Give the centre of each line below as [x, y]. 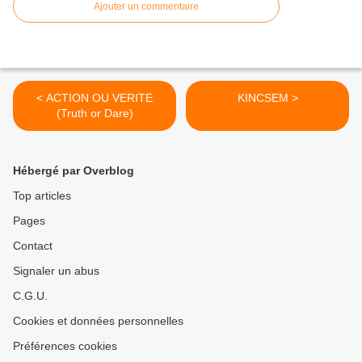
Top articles [42, 196]
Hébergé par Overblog [74, 171]
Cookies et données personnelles [98, 321]
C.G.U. [30, 296]
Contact [33, 246]
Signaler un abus [56, 271]
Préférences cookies [65, 346]
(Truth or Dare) [95, 114]
